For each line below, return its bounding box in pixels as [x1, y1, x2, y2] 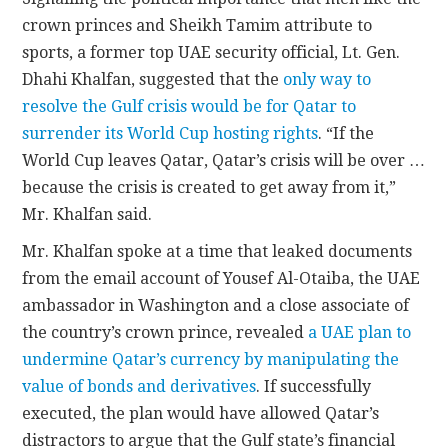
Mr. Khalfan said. [22, 205, 153, 225]
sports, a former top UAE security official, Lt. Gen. [22, 43, 401, 63]
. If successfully [256, 377, 372, 397]
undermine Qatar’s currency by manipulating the [22, 350, 400, 370]
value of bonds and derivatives [22, 377, 257, 397]
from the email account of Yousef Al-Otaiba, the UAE [22, 269, 421, 289]
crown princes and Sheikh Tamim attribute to [22, 16, 373, 36]
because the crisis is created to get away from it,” [22, 178, 397, 198]
